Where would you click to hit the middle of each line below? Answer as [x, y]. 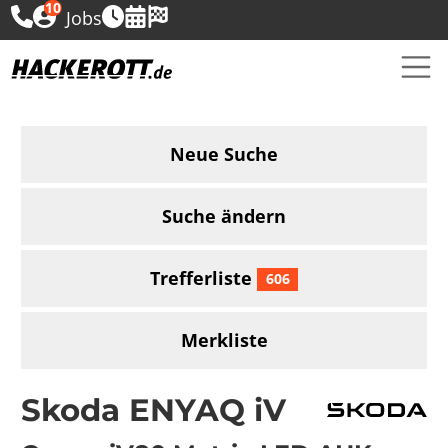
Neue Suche [224, 153]
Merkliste [224, 340]
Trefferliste [203, 278]
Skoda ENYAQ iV [154, 409]
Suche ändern [224, 215]
